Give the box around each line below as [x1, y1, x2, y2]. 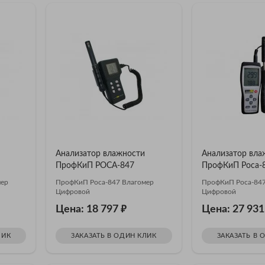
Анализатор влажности [56, 149, 146, 158]
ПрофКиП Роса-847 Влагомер [56, 178, 154, 186]
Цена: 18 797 [56, 203, 121, 215]
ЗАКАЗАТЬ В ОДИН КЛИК [71, 232, 157, 239]
